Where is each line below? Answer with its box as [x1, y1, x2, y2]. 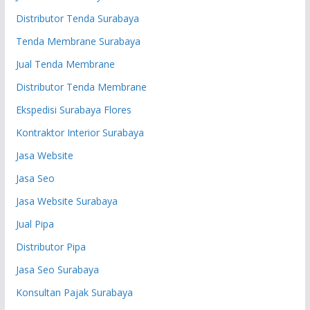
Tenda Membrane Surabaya [15, 34, 140, 48]
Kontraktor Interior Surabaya [15, 125, 144, 139]
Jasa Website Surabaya [15, 194, 118, 208]
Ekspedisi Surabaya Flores [15, 102, 131, 116]
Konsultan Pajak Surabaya [15, 285, 133, 299]
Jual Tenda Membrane [15, 57, 115, 71]
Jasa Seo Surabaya [15, 262, 99, 276]
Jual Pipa [15, 217, 54, 230]
